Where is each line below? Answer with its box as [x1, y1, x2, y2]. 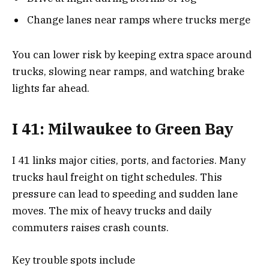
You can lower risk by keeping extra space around [12, 48, 252, 62]
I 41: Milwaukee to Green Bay [12, 118, 234, 139]
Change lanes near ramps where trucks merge [27, 13, 250, 26]
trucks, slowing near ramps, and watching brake [12, 65, 244, 79]
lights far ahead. [12, 82, 89, 95]
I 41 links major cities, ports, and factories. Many [12, 153, 246, 167]
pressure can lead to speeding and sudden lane [12, 187, 238, 201]
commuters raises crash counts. [12, 220, 169, 234]
